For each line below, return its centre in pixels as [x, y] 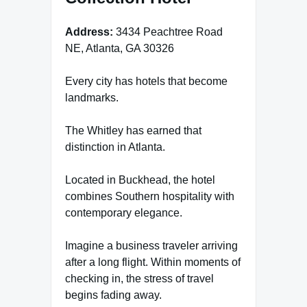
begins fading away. [113, 295]
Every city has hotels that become [146, 81]
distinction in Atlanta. [115, 147]
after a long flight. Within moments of [153, 262]
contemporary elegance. [124, 212]
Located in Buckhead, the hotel [140, 180]
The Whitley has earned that [133, 130]
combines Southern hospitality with [150, 196]
